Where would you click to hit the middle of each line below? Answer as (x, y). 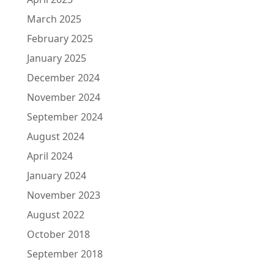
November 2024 (64, 97)
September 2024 (65, 117)
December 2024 (63, 78)
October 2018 (58, 234)
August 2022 (56, 215)
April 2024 (50, 156)
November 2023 (64, 195)
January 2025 (57, 58)
